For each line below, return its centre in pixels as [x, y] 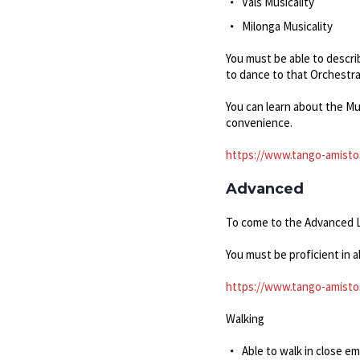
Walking [245, 319]
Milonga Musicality [287, 26]
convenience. [259, 123]
